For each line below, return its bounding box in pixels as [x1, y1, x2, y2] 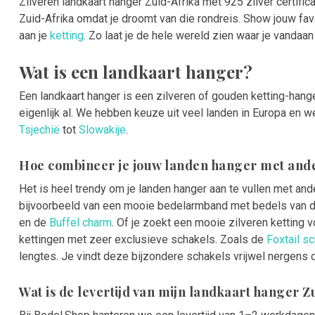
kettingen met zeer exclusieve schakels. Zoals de [19, 233, 266, 246]
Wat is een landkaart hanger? [19, 60, 252, 83]
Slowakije [79, 123, 126, 136]
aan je [19, 29, 50, 42]
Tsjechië [19, 123, 60, 136]
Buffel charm [49, 216, 112, 229]
